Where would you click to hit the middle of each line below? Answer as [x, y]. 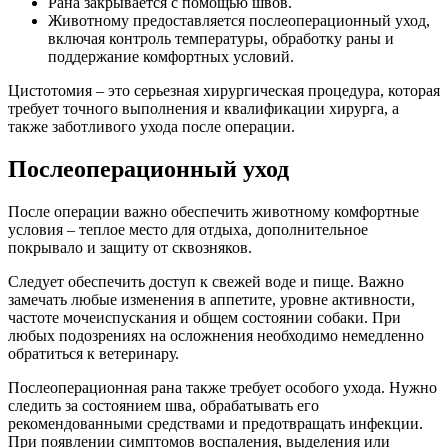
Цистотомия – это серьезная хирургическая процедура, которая [224, 91]
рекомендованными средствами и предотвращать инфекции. [215, 423]
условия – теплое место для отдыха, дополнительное [188, 229]
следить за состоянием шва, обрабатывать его [163, 405]
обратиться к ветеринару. [93, 353]
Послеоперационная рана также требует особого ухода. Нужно [222, 387]
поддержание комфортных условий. [171, 57]
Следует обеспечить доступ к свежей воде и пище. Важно [206, 281]
